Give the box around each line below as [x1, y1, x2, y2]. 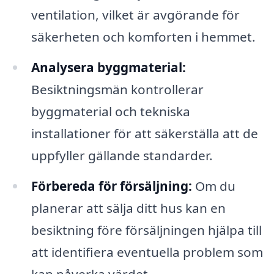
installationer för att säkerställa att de [31, 125, 258, 143]
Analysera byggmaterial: [31, 59, 186, 76]
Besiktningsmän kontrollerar [31, 81, 204, 98]
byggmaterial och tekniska [31, 103, 190, 120]
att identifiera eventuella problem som [31, 243, 263, 261]
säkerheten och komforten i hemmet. [31, 28, 256, 46]
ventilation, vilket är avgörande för [31, 6, 240, 24]
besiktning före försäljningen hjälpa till [31, 221, 262, 239]
